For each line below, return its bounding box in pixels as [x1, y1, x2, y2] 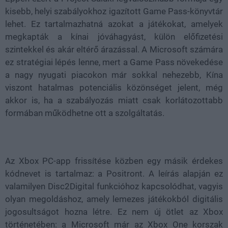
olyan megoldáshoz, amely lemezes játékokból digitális [5, 194, 223, 204]
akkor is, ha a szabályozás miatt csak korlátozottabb [5, 95, 223, 105]
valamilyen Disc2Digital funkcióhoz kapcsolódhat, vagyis [5, 181, 223, 191]
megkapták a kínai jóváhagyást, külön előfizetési [5, 32, 223, 42]
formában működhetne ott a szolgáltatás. [5, 108, 164, 118]
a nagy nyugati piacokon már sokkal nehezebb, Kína [5, 70, 223, 80]
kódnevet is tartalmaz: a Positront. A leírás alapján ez [5, 168, 223, 179]
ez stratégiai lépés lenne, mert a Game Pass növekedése [5, 57, 223, 67]
